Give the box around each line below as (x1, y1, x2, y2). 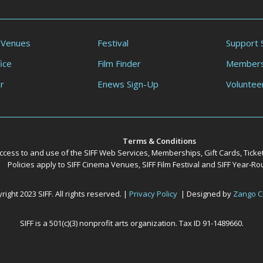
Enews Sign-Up (97, 78, 159, 90)
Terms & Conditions (123, 136, 196, 147)
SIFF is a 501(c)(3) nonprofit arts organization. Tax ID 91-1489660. (19, 218, 244, 229)
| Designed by (177, 188, 233, 200)
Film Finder (97, 58, 141, 70)
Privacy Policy (129, 188, 177, 200)
